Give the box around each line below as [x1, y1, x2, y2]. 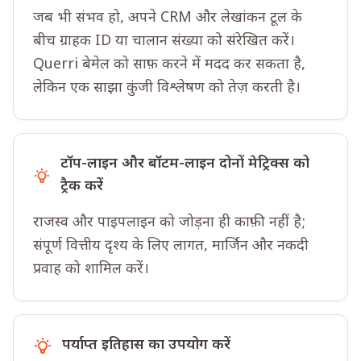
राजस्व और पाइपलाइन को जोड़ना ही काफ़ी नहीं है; [33, 214, 305, 232]
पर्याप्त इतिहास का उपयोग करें [62, 336, 230, 355]
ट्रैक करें [60, 177, 103, 196]
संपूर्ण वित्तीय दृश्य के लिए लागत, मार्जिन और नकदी [33, 237, 309, 255]
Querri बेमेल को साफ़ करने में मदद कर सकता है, [33, 56, 305, 74]
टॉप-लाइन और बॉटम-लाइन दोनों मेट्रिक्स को [60, 155, 309, 173]
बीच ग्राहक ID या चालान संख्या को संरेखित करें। [33, 32, 295, 51]
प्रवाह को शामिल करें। [33, 260, 149, 279]
